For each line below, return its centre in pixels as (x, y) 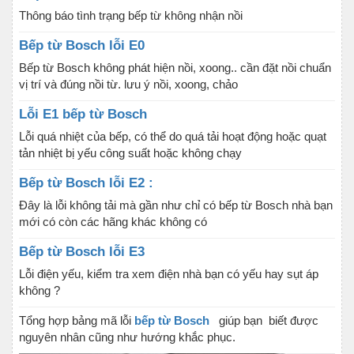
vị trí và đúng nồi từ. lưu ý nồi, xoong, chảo (128, 84)
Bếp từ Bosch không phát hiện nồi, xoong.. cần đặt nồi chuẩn (175, 68)
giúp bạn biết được (264, 320)
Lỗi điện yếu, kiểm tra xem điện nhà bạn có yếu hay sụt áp (169, 274)
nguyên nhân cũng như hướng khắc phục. (127, 337)
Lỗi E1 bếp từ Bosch (83, 114)
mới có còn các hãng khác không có (113, 222)
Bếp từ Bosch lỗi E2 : (86, 183)
